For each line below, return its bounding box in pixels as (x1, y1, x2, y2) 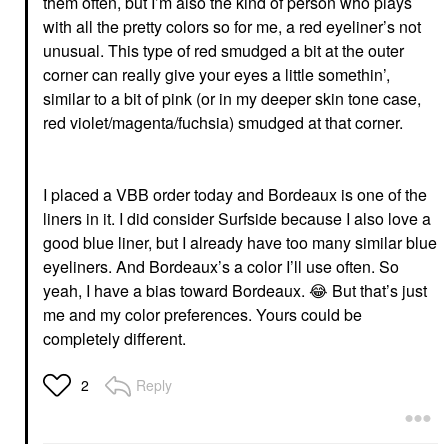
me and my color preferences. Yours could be (43, 302, 362, 326)
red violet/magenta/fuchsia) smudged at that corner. (43, 110, 407, 134)
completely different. (43, 326, 190, 350)
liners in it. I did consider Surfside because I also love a (43, 206, 431, 230)
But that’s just (328, 278, 427, 302)
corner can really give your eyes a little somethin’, (43, 62, 390, 86)
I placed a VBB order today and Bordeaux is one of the (43, 182, 427, 206)
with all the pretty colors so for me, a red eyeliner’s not (43, 14, 421, 38)
